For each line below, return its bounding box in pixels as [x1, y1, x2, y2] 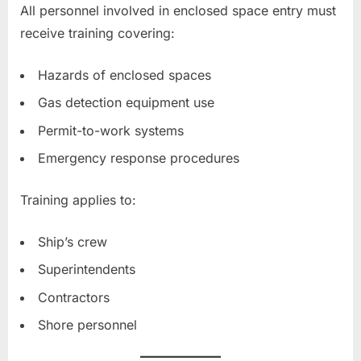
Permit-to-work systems [38, 122, 184, 139]
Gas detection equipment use [38, 94, 214, 111]
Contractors [38, 288, 110, 305]
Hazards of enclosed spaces [38, 66, 211, 83]
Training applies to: [20, 191, 136, 208]
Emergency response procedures [38, 149, 239, 166]
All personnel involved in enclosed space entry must [20, 2, 336, 19]
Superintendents [38, 261, 135, 278]
